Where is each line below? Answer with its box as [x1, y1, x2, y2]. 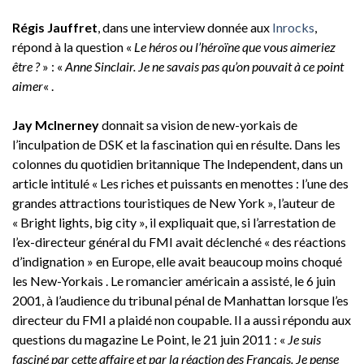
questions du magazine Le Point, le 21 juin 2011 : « [12, 331, 288, 347]
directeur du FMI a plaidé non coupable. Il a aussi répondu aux [12, 311, 351, 327]
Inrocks [272, 19, 314, 35]
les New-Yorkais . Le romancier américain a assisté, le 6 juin [12, 272, 336, 288]
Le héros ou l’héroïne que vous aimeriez [134, 38, 336, 54]
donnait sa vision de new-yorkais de [99, 116, 297, 132]
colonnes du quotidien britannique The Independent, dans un [12, 155, 343, 171]
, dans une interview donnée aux [97, 19, 272, 35]
